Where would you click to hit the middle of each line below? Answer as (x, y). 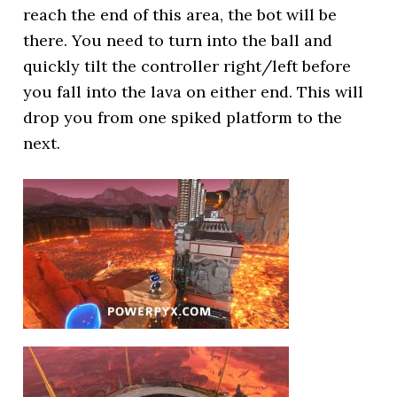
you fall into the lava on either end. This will (194, 92)
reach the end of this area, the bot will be (180, 15)
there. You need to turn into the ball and (178, 40)
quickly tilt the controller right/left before (187, 66)
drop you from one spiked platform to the (183, 117)
